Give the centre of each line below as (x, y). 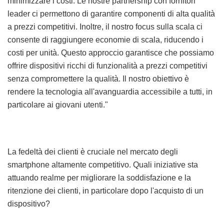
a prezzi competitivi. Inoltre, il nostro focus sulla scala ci (105, 27)
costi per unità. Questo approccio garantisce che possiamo (111, 53)
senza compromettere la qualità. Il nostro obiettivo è (98, 79)
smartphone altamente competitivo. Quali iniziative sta (103, 165)
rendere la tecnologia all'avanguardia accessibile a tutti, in (110, 92)
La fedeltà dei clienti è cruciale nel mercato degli (93, 152)
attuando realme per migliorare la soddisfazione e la (99, 178)
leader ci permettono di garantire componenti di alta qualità (111, 14)
